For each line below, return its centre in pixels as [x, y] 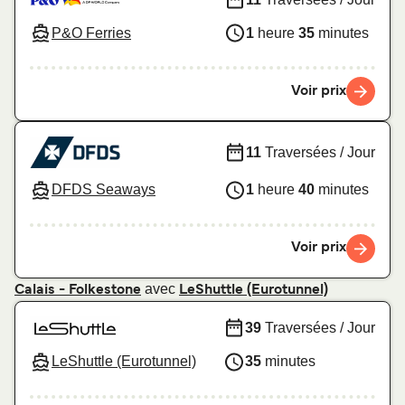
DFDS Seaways [104, 190]
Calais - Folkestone [78, 290]
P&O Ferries [91, 33]
